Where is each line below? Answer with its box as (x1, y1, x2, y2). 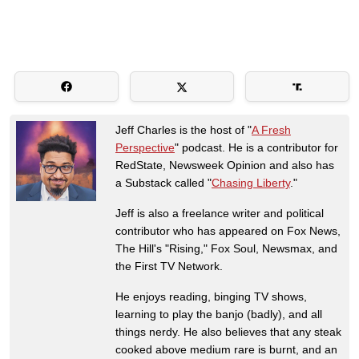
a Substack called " (115, 176, 212, 190)
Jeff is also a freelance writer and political (115, 207, 324, 220)
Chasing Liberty (212, 176, 290, 190)
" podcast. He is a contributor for (175, 141, 338, 155)
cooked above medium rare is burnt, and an (115, 343, 337, 357)
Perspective (115, 141, 175, 155)
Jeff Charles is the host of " (115, 123, 252, 137)
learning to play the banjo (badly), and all (115, 308, 322, 321)
